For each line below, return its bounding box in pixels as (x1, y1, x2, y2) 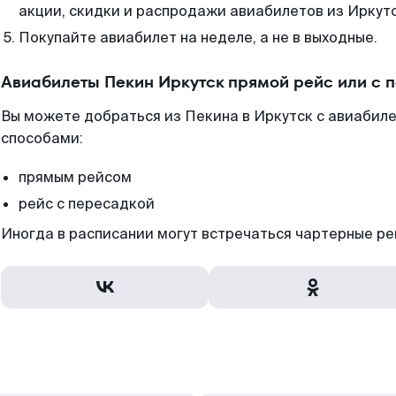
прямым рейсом (19, 168, 132, 187)
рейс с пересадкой (19, 194, 155, 213)
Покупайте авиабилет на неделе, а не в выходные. (19, 28, 377, 47)
